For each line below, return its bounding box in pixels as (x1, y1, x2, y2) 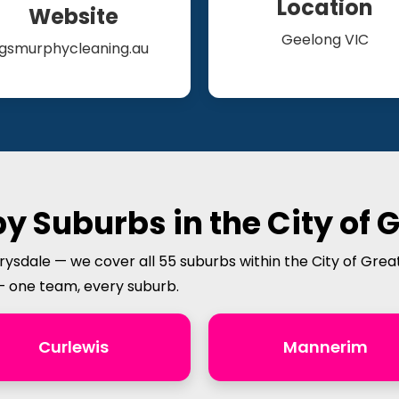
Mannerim (282, 336, 368, 358)
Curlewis (38, 336, 110, 358)
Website (28, 2, 119, 31)
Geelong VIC (281, 29, 370, 50)
